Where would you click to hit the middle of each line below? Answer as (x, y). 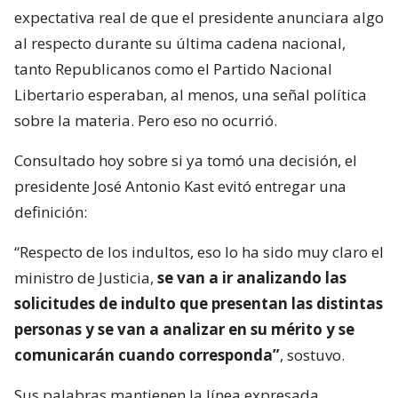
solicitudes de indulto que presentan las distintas (199, 304)
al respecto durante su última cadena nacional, (180, 44)
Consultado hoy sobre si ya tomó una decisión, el (186, 161)
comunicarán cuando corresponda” (147, 355)
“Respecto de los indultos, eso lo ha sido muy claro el (199, 252)
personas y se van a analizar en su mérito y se (184, 330)
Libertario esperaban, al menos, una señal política (191, 95)
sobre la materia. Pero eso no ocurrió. (146, 121)
